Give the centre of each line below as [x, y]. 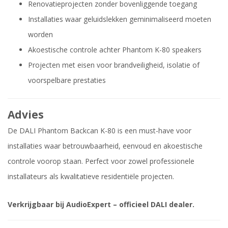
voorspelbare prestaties [67, 80]
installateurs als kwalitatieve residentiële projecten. [91, 177]
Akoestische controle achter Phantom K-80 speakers [115, 50]
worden [40, 35]
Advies [26, 115]
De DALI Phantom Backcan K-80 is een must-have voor [99, 131]
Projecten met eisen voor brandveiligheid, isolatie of [114, 65]
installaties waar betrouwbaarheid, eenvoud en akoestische [105, 146]
